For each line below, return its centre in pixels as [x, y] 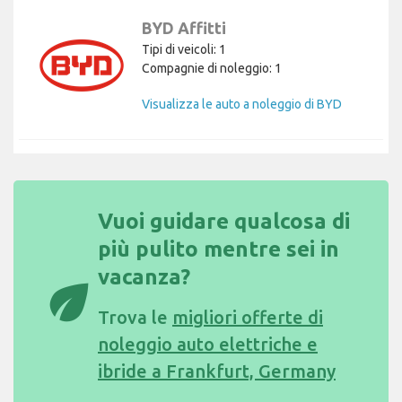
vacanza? [144, 276]
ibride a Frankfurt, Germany [217, 371]
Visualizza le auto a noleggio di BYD [242, 104]
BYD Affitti [184, 27]
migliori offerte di [248, 317]
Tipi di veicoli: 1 [184, 49]
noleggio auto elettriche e [208, 344]
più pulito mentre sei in [218, 249]
